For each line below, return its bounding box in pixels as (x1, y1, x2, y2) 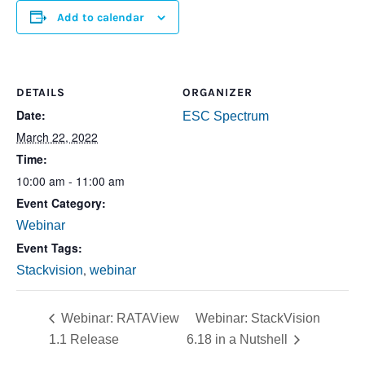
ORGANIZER (182, 86, 253, 100)
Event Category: (16, 195, 106, 212)
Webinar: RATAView (58, 311, 179, 326)
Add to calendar (57, 11, 144, 25)
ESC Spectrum (182, 109, 269, 124)
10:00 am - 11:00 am (16, 173, 125, 190)
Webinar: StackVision (196, 311, 321, 326)
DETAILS (16, 86, 65, 100)
